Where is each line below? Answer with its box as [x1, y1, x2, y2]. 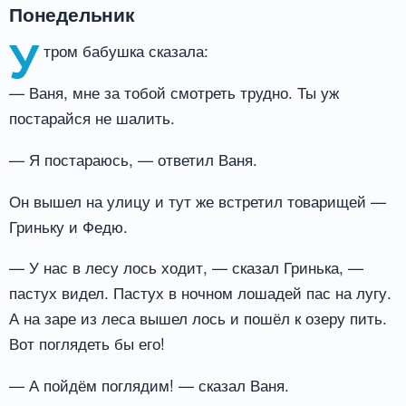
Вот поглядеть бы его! [9, 332, 165, 355]
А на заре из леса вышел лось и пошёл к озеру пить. [9, 306, 387, 330]
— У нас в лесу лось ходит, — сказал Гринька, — [9, 256, 363, 279]
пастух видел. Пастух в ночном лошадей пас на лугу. [9, 281, 391, 304]
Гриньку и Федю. [9, 214, 128, 237]
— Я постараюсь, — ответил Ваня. [9, 147, 257, 170]
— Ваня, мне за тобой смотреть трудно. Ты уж [9, 80, 339, 103]
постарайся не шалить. [9, 105, 175, 129]
